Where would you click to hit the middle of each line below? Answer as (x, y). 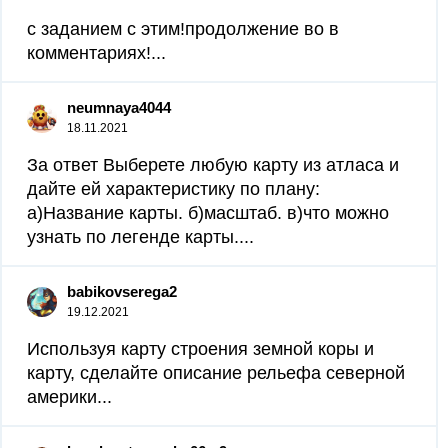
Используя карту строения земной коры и (200, 349)
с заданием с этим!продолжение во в (183, 29)
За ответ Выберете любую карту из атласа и (213, 165)
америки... (69, 397)
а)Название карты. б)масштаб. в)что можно (208, 213)
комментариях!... (96, 53)
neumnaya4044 (119, 107)
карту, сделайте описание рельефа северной (216, 373)
